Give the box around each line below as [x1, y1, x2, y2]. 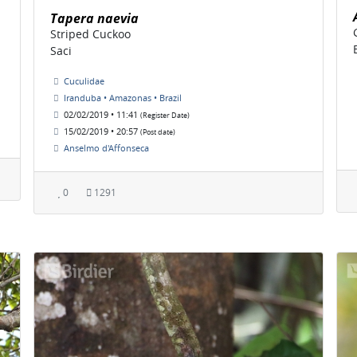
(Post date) [140, 127, 175, 137]
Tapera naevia [50, 9, 139, 27]
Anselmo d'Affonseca [64, 141, 149, 154]
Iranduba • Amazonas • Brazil [64, 91, 182, 104]
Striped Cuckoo [50, 25, 131, 41]
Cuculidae [64, 74, 104, 87]
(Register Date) [140, 110, 190, 120]
